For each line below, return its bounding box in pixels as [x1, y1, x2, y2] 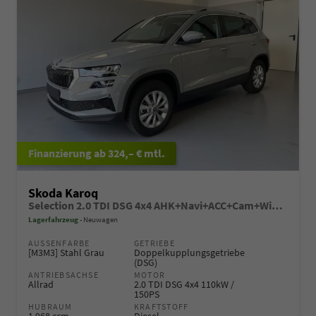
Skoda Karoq [28, 184, 98, 201]
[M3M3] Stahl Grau [28, 245, 104, 259]
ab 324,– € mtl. [94, 145, 165, 160]
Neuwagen [82, 214, 118, 224]
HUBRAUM [28, 300, 73, 312]
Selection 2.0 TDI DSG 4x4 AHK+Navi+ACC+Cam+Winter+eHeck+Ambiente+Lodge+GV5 [272, 198, 283, 212]
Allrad [28, 277, 54, 291]
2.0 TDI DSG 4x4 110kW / [134, 277, 234, 291]
